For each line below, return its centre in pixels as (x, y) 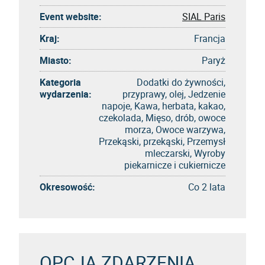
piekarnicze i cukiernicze (175, 165)
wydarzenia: (66, 94)
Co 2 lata (207, 187)
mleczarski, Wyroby (185, 153)
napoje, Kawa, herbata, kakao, (164, 106)
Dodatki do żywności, (181, 82)
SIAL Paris (204, 16)
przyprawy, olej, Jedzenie (174, 94)
